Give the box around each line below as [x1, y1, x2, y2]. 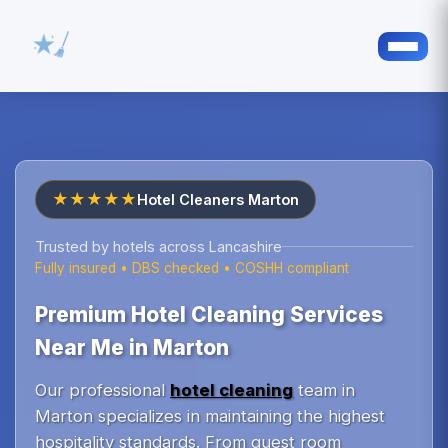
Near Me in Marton [35, 335, 230, 361]
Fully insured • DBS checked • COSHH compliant [35, 260, 350, 277]
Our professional [35, 380, 171, 401]
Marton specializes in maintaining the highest [35, 406, 386, 427]
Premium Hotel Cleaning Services [35, 302, 384, 328]
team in [293, 380, 356, 401]
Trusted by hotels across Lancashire [35, 238, 283, 256]
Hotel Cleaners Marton [137, 191, 300, 209]
